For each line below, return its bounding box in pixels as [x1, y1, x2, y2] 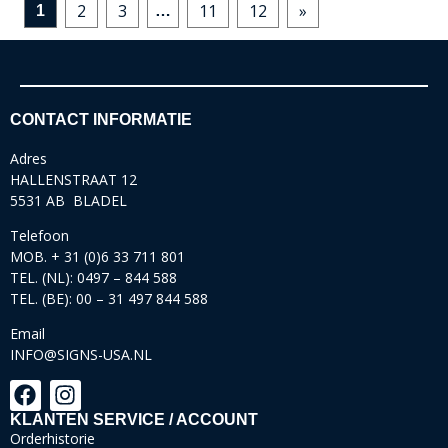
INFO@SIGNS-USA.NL [10, 345, 152, 365]
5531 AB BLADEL [10, 190, 127, 210]
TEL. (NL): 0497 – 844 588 [10, 268, 177, 287]
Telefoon [10, 226, 69, 245]
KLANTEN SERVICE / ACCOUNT [10, 411, 258, 429]
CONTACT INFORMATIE [10, 110, 192, 128]
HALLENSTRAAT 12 [10, 169, 137, 189]
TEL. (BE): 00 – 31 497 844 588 [10, 289, 208, 308]
